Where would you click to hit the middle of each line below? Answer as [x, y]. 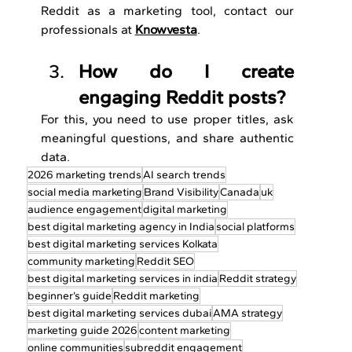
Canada [239, 192]
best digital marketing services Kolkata [122, 244]
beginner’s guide [69, 296]
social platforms [255, 227]
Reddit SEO [165, 262]
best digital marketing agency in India [121, 227]
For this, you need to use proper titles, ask [167, 119]
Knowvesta [166, 30]
